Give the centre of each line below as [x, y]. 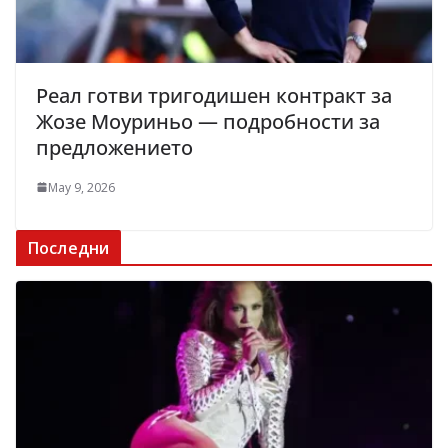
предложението [114, 147]
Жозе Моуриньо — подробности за [208, 121]
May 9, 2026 [81, 187]
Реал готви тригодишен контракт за [214, 95]
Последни [69, 247]
